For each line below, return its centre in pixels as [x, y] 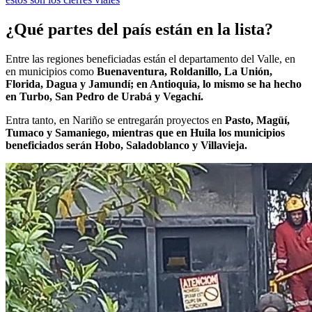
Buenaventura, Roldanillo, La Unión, [185, 71]
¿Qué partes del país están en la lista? [139, 29]
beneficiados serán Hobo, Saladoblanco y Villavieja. [126, 145]
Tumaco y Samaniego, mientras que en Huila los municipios [145, 132]
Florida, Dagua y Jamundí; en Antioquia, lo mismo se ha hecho [154, 84]
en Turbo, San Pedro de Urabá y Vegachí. [104, 96]
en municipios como [51, 71]
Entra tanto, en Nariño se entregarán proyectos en [115, 120]
